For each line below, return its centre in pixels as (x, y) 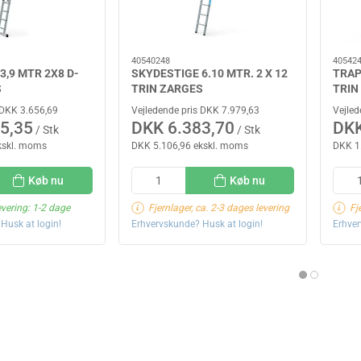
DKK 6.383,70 (183, 129)
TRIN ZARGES (167, 88)
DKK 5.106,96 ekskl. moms (190, 146)
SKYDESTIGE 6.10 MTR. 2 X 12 (210, 73)
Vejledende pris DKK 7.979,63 (195, 111)
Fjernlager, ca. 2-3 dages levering (219, 207)
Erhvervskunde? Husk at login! (197, 224)
